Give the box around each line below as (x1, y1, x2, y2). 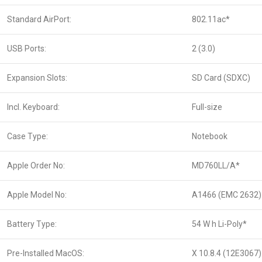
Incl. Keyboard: (7, 102, 60, 112)
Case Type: (7, 132, 48, 142)
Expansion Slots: (7, 73, 67, 83)
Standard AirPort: (7, 15, 71, 25)
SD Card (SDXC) (192, 73, 250, 83)
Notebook (192, 132, 227, 142)
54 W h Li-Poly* (192, 219, 247, 229)
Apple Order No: (7, 161, 65, 171)
